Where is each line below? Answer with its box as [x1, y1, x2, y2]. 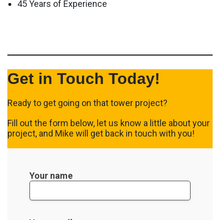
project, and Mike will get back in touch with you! [7, 128, 194, 138]
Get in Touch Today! [7, 69, 160, 87]
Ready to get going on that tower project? [7, 97, 167, 108]
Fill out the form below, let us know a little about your [7, 117, 210, 128]
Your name [29, 170, 73, 181]
